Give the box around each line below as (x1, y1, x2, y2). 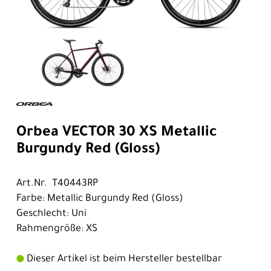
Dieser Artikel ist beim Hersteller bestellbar (24, 253, 222, 265)
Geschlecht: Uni (16, 208, 87, 220)
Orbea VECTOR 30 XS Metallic (16, 125, 217, 141)
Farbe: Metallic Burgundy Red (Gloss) (16, 193, 183, 204)
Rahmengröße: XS (16, 223, 97, 235)
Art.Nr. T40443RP (16, 178, 98, 189)
